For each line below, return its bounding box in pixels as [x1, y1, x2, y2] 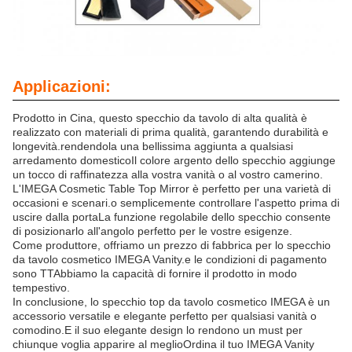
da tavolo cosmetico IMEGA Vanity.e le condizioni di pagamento [13, 253, 327, 266]
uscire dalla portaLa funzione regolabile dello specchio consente [13, 211, 331, 224]
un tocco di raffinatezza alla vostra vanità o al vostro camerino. [13, 168, 323, 181]
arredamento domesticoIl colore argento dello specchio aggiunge [13, 154, 335, 167]
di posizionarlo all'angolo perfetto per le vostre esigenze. [13, 225, 292, 238]
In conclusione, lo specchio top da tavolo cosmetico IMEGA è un [13, 295, 330, 309]
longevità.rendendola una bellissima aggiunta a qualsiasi [13, 140, 293, 153]
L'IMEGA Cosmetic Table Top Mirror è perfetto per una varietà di [13, 182, 331, 196]
